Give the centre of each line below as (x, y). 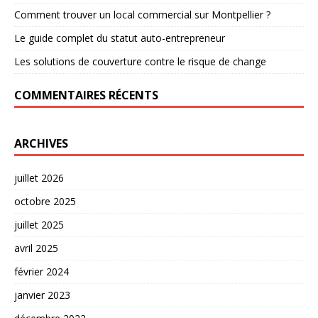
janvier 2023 (42, 295)
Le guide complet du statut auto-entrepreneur (120, 38)
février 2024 (42, 272)
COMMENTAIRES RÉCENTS (86, 95)
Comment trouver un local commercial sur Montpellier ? (142, 15)
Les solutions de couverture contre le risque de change (140, 62)
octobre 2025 (45, 202)
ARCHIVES (41, 144)
